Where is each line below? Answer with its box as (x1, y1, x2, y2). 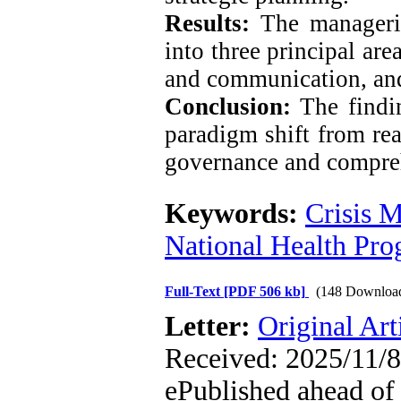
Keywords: (165, 198, 305, 229)
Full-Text (165, 284, 224, 299)
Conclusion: (165, 93, 301, 120)
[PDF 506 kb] (224, 284, 305, 299)
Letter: (165, 311, 258, 342)
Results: (165, 10, 260, 37)
